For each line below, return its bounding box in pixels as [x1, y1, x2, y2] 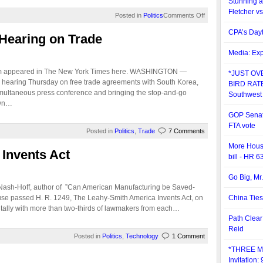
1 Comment [172, 232, 205, 240]
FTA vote [228, 122, 255, 130]
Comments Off [163, 12, 205, 19]
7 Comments [168, 127, 205, 134]
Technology [126, 232, 159, 240]
